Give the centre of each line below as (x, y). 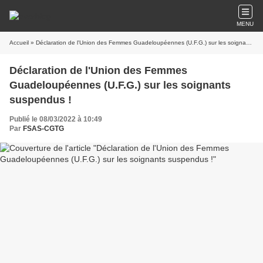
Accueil (19, 43)
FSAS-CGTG (43, 129)
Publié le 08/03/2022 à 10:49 (56, 119)
